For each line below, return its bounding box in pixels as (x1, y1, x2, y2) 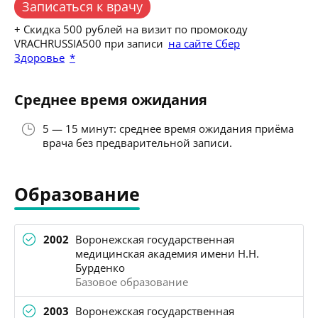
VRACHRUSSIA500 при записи (14, 35, 163, 50)
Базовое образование (75, 274, 188, 289)
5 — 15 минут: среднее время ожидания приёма (43, 121, 294, 136)
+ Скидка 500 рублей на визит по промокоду (14, 21, 248, 36)
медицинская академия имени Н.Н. (75, 246, 259, 261)
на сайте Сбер (168, 35, 240, 50)
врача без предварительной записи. (43, 135, 232, 150)
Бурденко (75, 260, 125, 275)
